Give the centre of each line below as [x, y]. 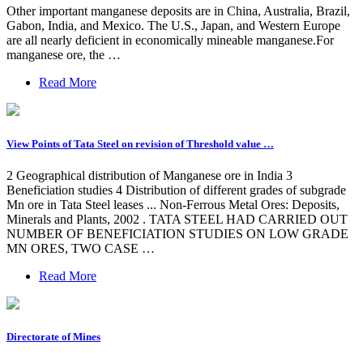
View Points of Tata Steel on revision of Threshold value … [140, 143]
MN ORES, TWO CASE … [81, 248]
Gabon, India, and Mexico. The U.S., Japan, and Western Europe [173, 26]
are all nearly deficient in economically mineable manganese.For [170, 41]
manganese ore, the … [64, 55]
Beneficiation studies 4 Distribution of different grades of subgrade [176, 190]
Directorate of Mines [53, 336]
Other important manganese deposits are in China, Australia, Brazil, [178, 11]
